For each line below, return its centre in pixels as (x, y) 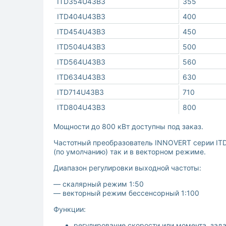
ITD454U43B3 (81, 32)
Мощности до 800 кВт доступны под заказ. (128, 127)
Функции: (70, 209)
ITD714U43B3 (80, 92)
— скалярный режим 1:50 (99, 184)
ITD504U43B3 (81, 47)
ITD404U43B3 (81, 17)
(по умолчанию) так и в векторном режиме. (130, 152)
